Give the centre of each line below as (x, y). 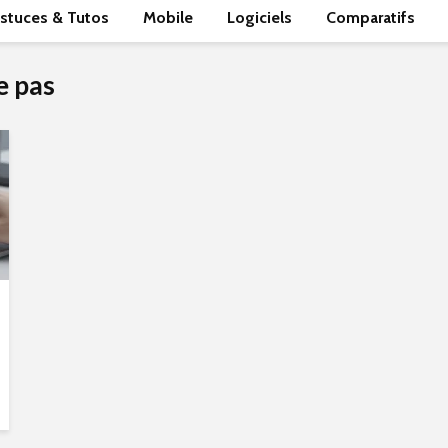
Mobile (168, 17)
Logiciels (259, 17)
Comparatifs (370, 17)
